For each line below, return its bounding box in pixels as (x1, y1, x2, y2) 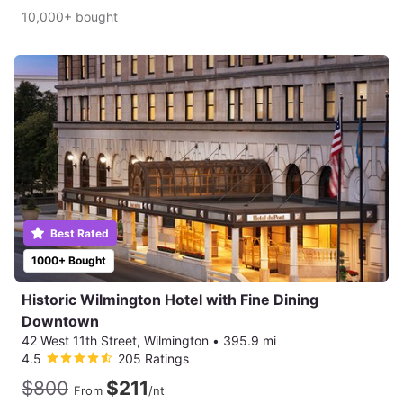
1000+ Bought (31, 254, 106, 268)
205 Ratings (118, 351, 189, 367)
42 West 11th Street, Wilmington (22, 333, 209, 349)
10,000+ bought (22, 8, 118, 24)
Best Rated (48, 227, 109, 241)
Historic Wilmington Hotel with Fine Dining (22, 291, 318, 309)
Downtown (22, 312, 99, 331)
